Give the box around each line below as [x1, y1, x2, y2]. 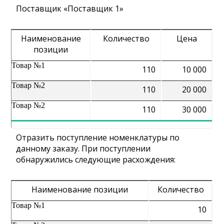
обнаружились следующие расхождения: [16, 154, 176, 165]
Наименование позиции [31, 184, 128, 195]
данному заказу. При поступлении [16, 143, 151, 154]
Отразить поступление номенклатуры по [16, 132, 180, 143]
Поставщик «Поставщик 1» [16, 3, 124, 14]
